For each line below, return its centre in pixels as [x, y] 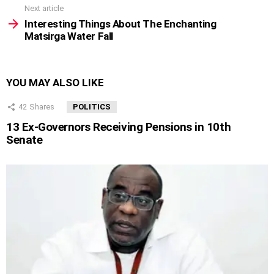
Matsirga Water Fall [69, 36]
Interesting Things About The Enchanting [120, 24]
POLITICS [92, 106]
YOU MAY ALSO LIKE [55, 82]
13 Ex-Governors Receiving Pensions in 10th [119, 127]
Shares [42, 106]
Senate [24, 139]
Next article [44, 9]
